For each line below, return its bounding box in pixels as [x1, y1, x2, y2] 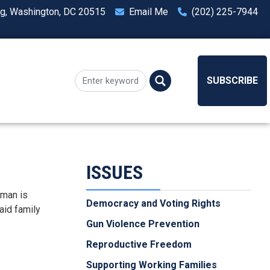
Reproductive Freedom [86, 239, 192, 251]
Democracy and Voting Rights [86, 198, 221, 210]
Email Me [129, 6, 169, 18]
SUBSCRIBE [207, 75, 259, 87]
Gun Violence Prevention [86, 218, 199, 230]
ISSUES [86, 161, 143, 184]
